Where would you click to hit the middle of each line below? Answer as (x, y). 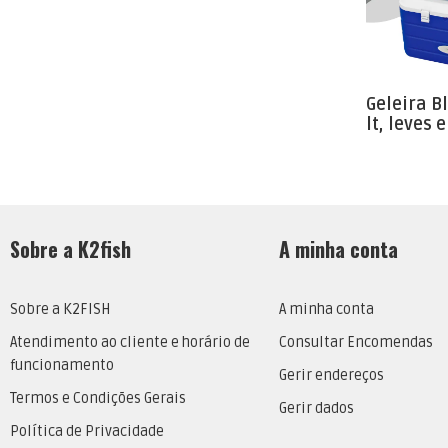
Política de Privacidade (87, 432)
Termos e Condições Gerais (98, 399)
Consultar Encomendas (355, 343)
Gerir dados (316, 409)
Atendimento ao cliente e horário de (130, 343)
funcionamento (62, 366)
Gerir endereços (331, 376)
